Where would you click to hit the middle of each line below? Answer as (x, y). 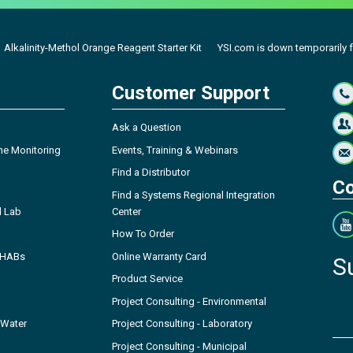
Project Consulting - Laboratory (182, 324)
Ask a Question (147, 128)
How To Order (143, 234)
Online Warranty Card (159, 256)
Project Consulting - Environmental (189, 301)
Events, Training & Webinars (175, 150)
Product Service (147, 279)
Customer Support (191, 93)
